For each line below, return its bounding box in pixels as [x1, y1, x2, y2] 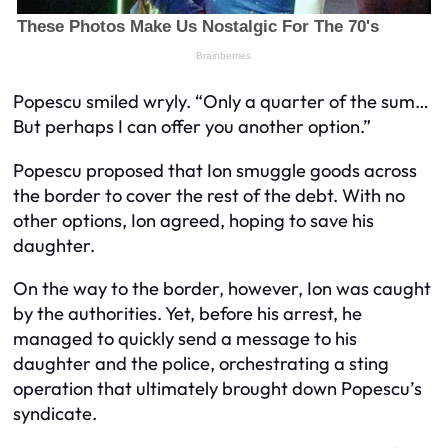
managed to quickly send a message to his [13, 327, 357, 351]
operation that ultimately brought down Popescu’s [13, 377, 422, 401]
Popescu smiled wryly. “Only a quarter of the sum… [13, 90, 429, 114]
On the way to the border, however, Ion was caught [13, 277, 431, 301]
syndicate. [13, 402, 97, 426]
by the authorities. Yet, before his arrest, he [13, 302, 362, 326]
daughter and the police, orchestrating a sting [13, 352, 389, 376]
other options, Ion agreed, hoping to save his [13, 208, 374, 232]
